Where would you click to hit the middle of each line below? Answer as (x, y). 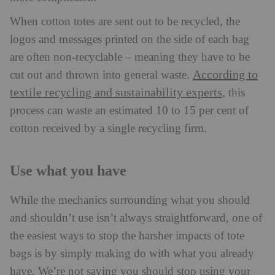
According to (225, 75)
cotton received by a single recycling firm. (108, 129)
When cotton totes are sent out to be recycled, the (125, 22)
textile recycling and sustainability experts (116, 93)
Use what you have (68, 171)
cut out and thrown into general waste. (101, 76)
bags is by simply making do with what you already (132, 254)
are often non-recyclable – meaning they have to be (130, 58)
